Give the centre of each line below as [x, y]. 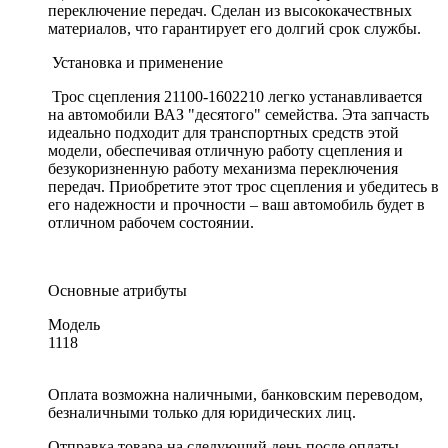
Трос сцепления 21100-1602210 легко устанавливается [235, 96]
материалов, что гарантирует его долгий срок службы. [234, 28]
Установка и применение [135, 62]
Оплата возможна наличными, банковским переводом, [235, 394]
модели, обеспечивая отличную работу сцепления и [225, 150]
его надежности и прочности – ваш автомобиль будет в [236, 204]
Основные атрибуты [117, 290]
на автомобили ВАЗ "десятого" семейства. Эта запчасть [238, 114]
